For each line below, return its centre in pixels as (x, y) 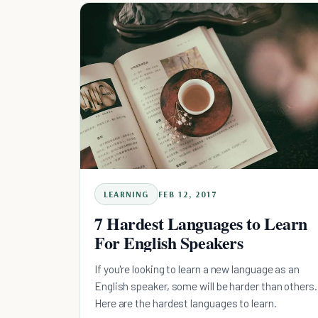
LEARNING (126, 194)
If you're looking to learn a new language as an (197, 269)
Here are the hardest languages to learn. (186, 303)
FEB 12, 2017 (188, 194)
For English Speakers (169, 243)
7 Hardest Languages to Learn (201, 224)
